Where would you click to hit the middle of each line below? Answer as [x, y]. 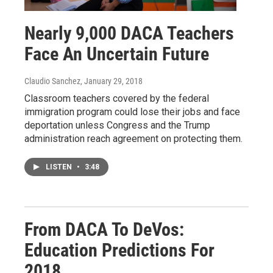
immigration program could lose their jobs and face [132, 112]
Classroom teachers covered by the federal [117, 99]
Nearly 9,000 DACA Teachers [129, 34]
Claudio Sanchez [52, 81]
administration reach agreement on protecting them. [133, 139]
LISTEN [60, 167]
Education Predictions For [119, 250]
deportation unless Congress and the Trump [117, 126]
